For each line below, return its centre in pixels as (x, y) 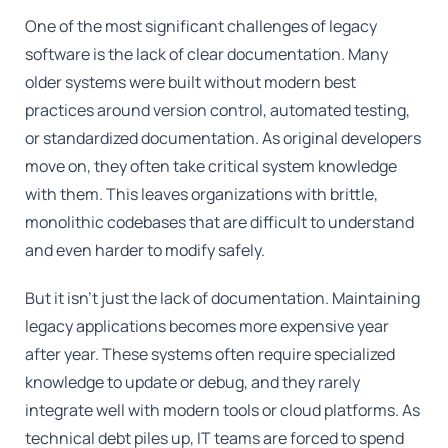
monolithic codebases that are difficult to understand (220, 222)
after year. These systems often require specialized (210, 354)
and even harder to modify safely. (145, 250)
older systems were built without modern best (191, 82)
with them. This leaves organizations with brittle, (202, 194)
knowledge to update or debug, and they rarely (193, 382)
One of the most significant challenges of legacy (201, 26)
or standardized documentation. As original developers (223, 138)
